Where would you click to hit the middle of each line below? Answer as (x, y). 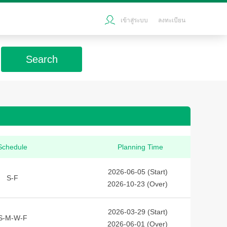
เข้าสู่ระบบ (134, 20)
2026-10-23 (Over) (138, 184)
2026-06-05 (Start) (138, 172)
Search (42, 59)
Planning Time (140, 147)
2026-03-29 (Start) (138, 212)
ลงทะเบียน (172, 20)
